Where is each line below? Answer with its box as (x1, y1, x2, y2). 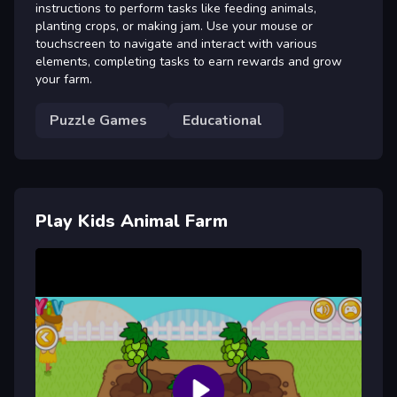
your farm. (35, 70, 92, 88)
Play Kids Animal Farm (35, 208, 228, 233)
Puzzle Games (50, 110, 147, 130)
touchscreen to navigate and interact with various (35, 35, 317, 52)
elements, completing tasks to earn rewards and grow (35, 52, 342, 70)
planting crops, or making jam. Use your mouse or (35, 17, 313, 35)
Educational (183, 110, 262, 130)
